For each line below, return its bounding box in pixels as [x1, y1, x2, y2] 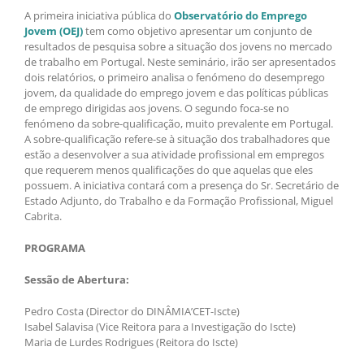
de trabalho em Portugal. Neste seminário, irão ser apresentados [24, 54, 336, 70]
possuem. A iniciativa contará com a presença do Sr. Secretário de [24, 178, 339, 193]
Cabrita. [24, 209, 62, 224]
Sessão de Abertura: [24, 272, 129, 288]
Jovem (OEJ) [24, 24, 83, 39]
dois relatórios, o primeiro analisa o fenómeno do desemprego [24, 70, 325, 85]
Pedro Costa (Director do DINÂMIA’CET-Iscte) [24, 304, 240, 319]
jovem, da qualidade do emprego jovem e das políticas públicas [24, 85, 328, 101]
